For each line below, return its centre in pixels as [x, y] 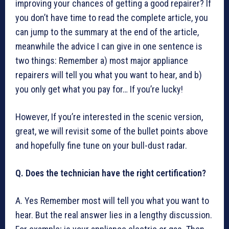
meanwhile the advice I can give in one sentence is [109, 47]
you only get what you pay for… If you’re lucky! [99, 89]
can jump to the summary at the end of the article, [107, 32]
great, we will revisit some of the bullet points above [112, 131]
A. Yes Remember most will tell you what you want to [112, 201]
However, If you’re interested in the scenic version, [109, 117]
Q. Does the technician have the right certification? [111, 173]
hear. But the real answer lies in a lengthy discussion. [114, 215]
